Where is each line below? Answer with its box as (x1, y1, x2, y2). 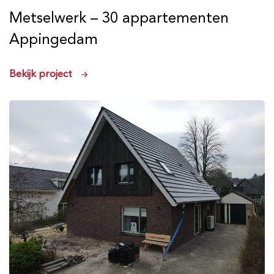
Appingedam (9, 30, 98, 48)
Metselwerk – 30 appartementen (9, 9, 229, 26)
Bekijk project (9, 67, 72, 80)
